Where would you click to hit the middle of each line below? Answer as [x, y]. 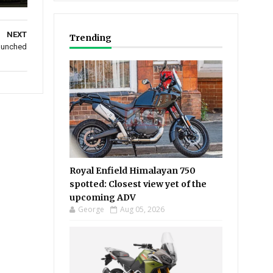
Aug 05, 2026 [143, 209]
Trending [91, 38]
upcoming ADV [103, 197]
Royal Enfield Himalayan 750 [133, 171]
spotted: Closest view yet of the [138, 184]
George [91, 209]
